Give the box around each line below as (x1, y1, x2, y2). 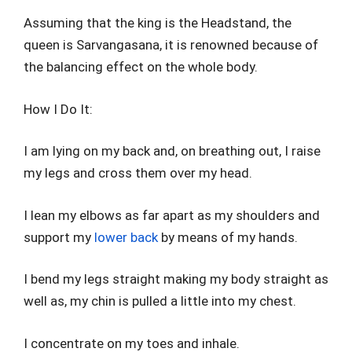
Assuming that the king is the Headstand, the (24, 15, 291, 31)
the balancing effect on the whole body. (24, 59, 258, 75)
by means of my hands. (158, 229, 298, 245)
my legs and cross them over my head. (24, 165, 252, 181)
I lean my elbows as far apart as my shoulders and (24, 207, 320, 223)
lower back (94, 229, 158, 245)
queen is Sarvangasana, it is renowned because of (24, 37, 318, 53)
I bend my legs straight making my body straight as (24, 271, 328, 287)
